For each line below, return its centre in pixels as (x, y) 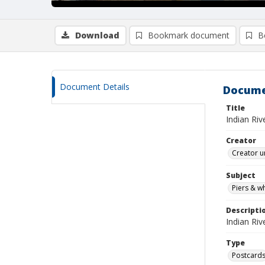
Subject (241, 175)
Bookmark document (189, 35)
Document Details (95, 87)
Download (97, 35)
